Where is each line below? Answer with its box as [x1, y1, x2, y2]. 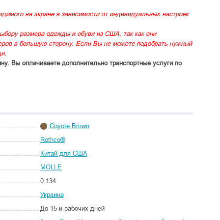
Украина [40, 191, 64, 198]
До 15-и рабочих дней [40, 205, 105, 212]
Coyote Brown [49, 122, 89, 130]
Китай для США [40, 150, 87, 157]
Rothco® [40, 136, 65, 143]
